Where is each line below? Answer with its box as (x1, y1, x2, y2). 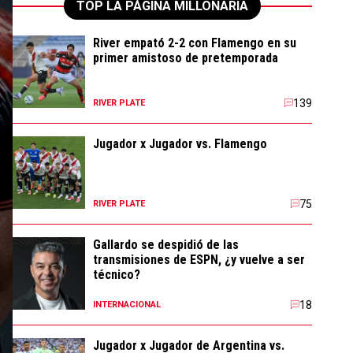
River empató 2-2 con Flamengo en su (93, 35, 296, 50)
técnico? (93, 267, 140, 282)
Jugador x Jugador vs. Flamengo (93, 136, 267, 151)
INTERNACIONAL (93, 299, 161, 310)
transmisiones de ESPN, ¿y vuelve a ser (93, 252, 305, 267)
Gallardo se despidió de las (93, 237, 239, 252)
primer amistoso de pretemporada (93, 50, 278, 65)
